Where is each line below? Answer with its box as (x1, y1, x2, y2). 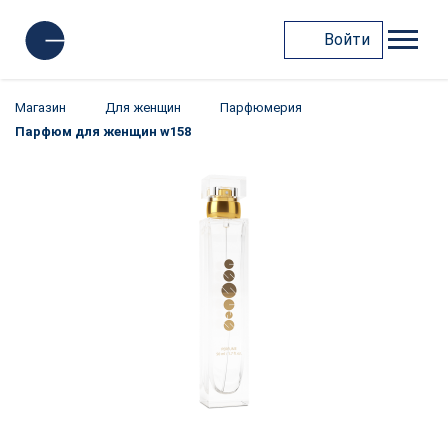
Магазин (15, 100, 66, 115)
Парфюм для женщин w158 (15, 124, 191, 139)
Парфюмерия (220, 100, 302, 115)
